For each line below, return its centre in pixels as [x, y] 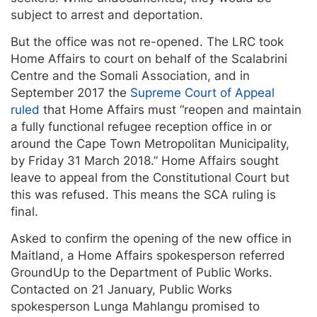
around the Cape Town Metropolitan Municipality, [150, 143]
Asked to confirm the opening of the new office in [151, 238]
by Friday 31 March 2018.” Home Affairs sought [145, 160]
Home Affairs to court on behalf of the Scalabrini [149, 58]
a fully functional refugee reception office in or [141, 126]
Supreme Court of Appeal [201, 92]
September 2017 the [69, 92]
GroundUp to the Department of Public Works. [142, 272]
